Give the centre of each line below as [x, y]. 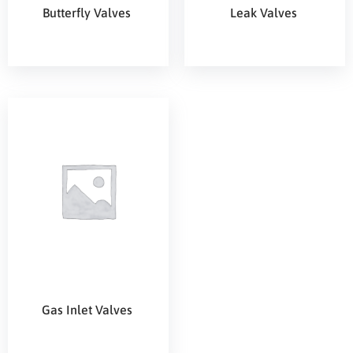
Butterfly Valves [88, 13]
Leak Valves [265, 13]
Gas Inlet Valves [88, 310]
